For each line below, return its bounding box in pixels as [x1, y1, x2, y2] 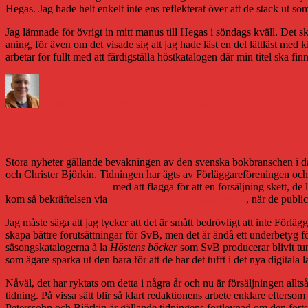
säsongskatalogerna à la [5, 241, 110, 254]
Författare [38, 73, 80, 85]
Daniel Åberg [42, 98, 101, 110]
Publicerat [100, 73, 144, 85]
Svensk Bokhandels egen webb [110, 193, 246, 206]
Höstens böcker [110, 241, 177, 254]
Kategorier [216, 73, 262, 85]
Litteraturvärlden [217, 98, 289, 110]
